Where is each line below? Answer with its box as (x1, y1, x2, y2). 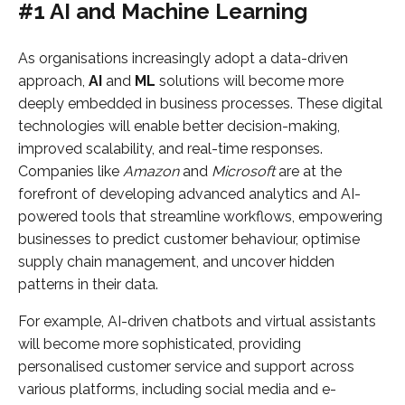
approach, (18, 72, 89, 90)
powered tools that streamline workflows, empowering (18, 208, 382, 226)
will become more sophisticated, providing (18, 335, 301, 353)
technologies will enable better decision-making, (18, 118, 340, 136)
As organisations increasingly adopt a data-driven (18, 50, 348, 68)
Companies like (18, 163, 123, 181)
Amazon (123, 163, 179, 181)
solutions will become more (155, 72, 344, 90)
